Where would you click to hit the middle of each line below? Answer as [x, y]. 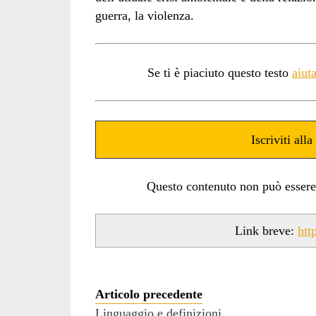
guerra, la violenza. [144, 15]
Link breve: [266, 231]
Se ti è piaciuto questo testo [220, 72]
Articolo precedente [148, 294]
